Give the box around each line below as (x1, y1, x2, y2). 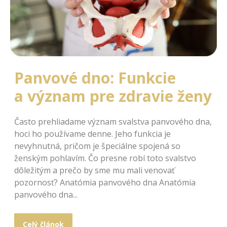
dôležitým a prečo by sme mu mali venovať (14, 165, 175, 176)
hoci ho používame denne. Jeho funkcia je (14, 128, 171, 140)
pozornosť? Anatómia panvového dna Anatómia (14, 177, 196, 188)
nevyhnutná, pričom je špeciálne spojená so (14, 140, 180, 152)
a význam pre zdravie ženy (14, 86, 212, 107)
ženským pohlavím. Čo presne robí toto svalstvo (14, 153, 196, 164)
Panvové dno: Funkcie (14, 67, 176, 89)
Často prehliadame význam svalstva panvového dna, (14, 116, 212, 128)
